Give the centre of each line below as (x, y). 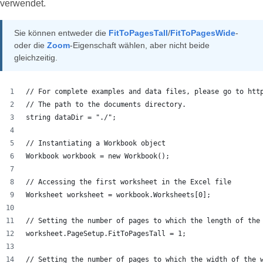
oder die (31, 45)
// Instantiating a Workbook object (96, 144)
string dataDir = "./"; (71, 118)
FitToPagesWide (203, 33)
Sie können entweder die (61, 33)
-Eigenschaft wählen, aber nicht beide (140, 45)
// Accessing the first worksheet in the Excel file (129, 182)
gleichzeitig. (36, 58)
